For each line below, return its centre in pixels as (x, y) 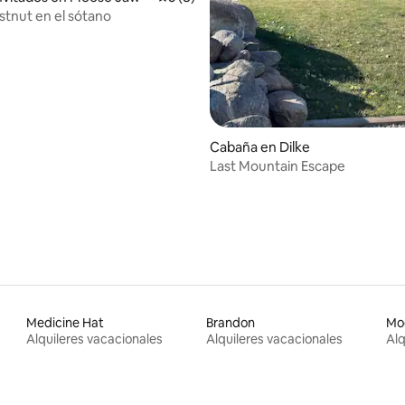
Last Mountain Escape (278, 165)
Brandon (230, 322)
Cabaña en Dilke (260, 146)
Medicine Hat (66, 322)
